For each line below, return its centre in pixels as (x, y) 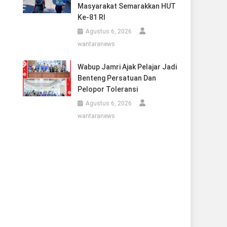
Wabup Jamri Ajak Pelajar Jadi (127, 67)
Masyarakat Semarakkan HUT (126, 6)
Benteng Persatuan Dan (117, 78)
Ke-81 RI (91, 17)
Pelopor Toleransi (107, 89)
